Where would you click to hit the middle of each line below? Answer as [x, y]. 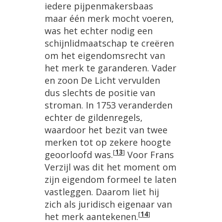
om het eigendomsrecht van [105, 55]
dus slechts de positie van [100, 92]
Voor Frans [149, 154]
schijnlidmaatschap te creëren [109, 43]
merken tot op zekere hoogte [108, 142]
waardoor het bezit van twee [106, 130]
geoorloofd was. [79, 154]
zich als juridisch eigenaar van [108, 204]
